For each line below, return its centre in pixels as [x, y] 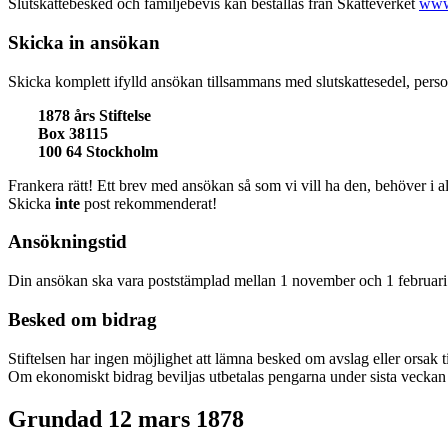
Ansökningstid [67, 242]
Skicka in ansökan [84, 42]
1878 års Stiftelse [94, 115]
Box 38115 [73, 133]
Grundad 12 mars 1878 [126, 418]
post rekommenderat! [148, 203]
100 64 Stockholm [98, 151]
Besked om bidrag [82, 319]
